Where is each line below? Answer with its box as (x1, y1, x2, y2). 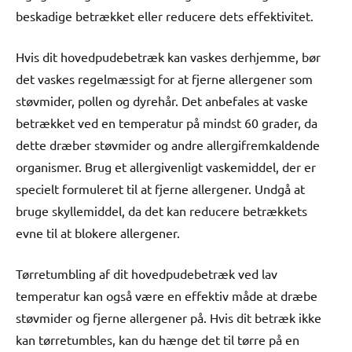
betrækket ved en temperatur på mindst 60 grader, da (16, 114, 317, 130)
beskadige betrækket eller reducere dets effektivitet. (16, 7, 313, 24)
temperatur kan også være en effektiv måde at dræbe (16, 287, 317, 303)
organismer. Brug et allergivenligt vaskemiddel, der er (16, 158, 316, 174)
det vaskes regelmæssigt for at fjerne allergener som (16, 70, 313, 86)
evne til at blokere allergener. (16, 224, 180, 240)
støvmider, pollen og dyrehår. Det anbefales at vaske (16, 92, 308, 108)
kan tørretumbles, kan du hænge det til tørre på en (16, 331, 299, 347)
